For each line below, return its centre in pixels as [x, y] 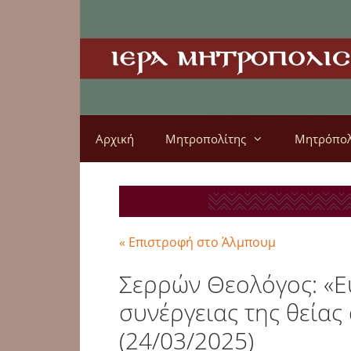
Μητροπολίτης [206, 139]
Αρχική [115, 139]
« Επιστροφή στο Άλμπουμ [197, 242]
